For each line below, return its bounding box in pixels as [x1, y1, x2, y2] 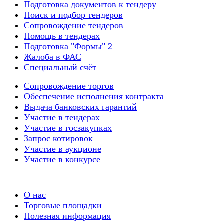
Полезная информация [24, 210, 111, 221]
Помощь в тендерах [24, 30, 100, 41]
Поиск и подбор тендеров [24, 9, 123, 20]
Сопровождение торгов [24, 80, 114, 91]
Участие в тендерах [24, 112, 100, 122]
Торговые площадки [24, 200, 102, 210]
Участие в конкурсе [24, 154, 100, 164]
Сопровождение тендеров [24, 20, 123, 30]
